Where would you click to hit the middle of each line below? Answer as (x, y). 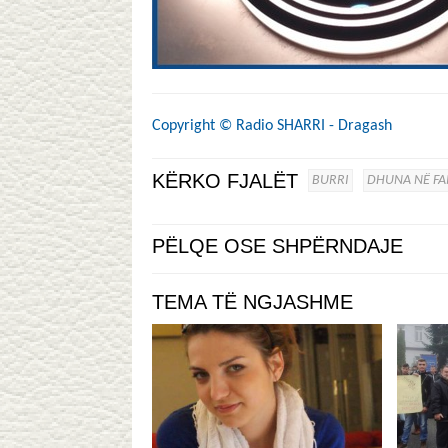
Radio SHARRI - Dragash (314, 126)
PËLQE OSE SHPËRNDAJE (277, 246)
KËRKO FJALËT (225, 181)
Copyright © (192, 126)
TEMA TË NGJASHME (252, 302)
